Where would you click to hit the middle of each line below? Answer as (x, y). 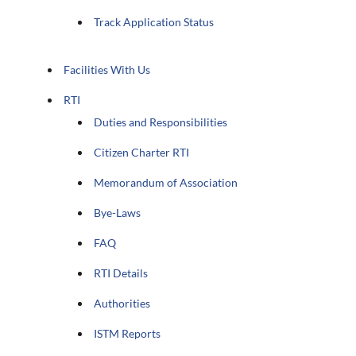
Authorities (122, 303)
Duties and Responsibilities (161, 122)
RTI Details (121, 273)
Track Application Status (154, 21)
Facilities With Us (107, 69)
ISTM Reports (128, 333)
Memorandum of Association (166, 182)
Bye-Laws (118, 212)
